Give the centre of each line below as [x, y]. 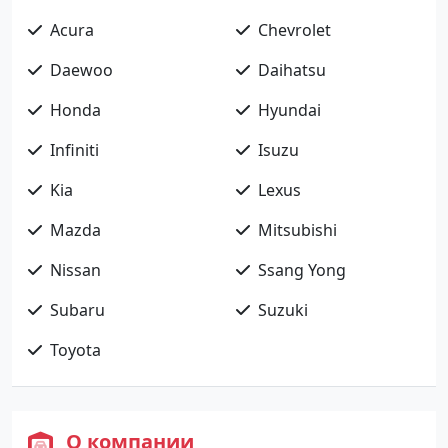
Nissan [75, 269]
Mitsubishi [297, 229]
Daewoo [81, 69]
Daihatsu [292, 69]
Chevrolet [294, 29]
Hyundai [289, 109]
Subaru [77, 309]
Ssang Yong [302, 269]
